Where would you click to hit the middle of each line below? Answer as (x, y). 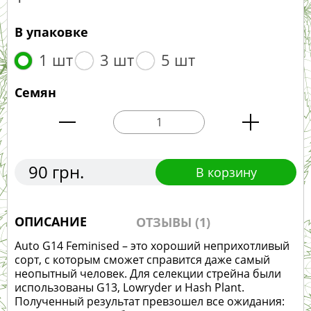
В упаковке (51, 32)
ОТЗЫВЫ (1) (173, 222)
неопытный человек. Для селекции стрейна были (148, 274)
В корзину (226, 173)
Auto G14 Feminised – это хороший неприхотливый (152, 246)
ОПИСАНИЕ (51, 222)
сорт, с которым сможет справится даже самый (142, 260)
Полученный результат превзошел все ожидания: (150, 302)
